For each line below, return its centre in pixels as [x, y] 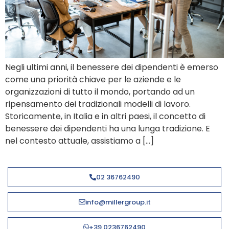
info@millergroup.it [118, 202]
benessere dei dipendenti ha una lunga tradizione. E [108, 128]
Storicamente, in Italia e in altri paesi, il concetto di [105, 116]
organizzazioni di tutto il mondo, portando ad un [100, 91]
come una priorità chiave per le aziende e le [93, 79]
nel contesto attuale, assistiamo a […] [79, 141]
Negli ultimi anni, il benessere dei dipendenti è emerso [112, 67]
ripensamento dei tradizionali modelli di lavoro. [98, 104]
